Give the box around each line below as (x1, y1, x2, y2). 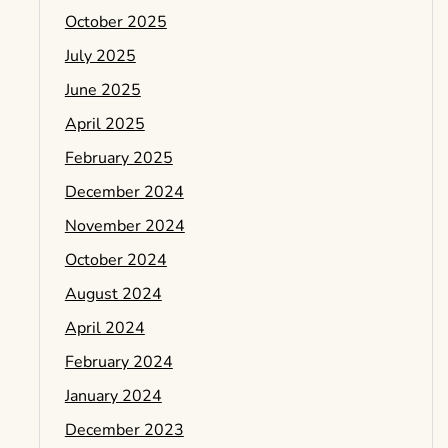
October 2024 (64, 249, 167, 271)
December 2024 (64, 181, 184, 203)
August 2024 (64, 283, 162, 305)
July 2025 (64, 45, 136, 67)
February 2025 (64, 147, 173, 169)
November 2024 (64, 215, 185, 237)
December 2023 (64, 419, 184, 441)
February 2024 (64, 351, 173, 373)
